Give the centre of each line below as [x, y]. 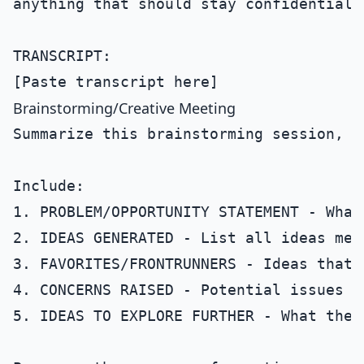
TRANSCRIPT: [62, 56]
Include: [49, 186]
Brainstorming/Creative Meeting [124, 108]
